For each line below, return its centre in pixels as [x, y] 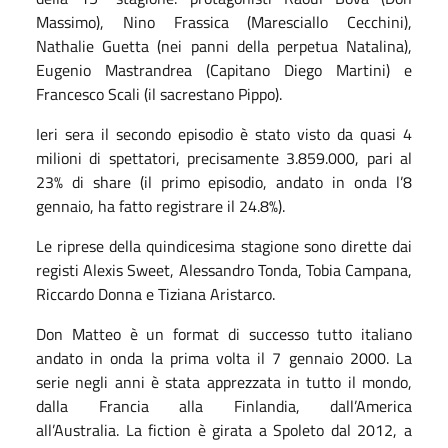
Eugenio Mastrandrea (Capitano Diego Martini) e [224, 69]
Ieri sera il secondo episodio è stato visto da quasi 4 [224, 133]
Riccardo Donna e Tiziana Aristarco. [155, 293]
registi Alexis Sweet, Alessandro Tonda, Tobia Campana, [224, 269]
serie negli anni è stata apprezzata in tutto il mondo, [224, 381]
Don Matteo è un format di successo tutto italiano [224, 333]
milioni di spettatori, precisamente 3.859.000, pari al [224, 157]
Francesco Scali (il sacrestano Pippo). [159, 93]
